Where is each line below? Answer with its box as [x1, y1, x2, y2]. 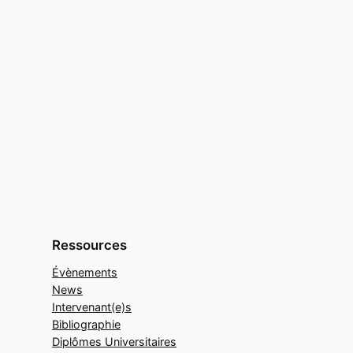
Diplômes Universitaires [52, 334, 176, 348]
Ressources [52, 236, 127, 253]
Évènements [52, 265, 117, 279]
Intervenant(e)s [52, 299, 132, 314]
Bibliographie [52, 317, 121, 331]
